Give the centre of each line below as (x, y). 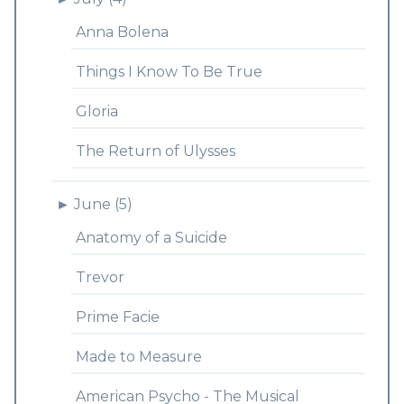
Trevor (100, 277)
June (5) (103, 204)
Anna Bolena (122, 32)
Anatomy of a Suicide (151, 238)
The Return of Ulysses (155, 151)
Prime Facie (117, 317)
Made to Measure (138, 357)
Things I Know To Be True (169, 72)
